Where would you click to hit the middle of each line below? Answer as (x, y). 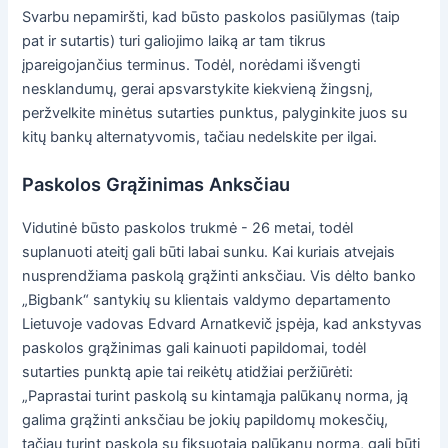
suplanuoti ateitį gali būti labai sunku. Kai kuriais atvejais (209, 251)
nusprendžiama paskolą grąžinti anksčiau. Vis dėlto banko (219, 275)
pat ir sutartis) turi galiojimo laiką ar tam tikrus (174, 41)
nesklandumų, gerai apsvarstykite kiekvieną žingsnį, (198, 89)
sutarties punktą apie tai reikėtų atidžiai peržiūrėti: (188, 371)
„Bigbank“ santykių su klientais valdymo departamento (207, 299)
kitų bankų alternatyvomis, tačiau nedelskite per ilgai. (200, 137)
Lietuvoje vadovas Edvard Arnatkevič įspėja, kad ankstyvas (222, 323)
